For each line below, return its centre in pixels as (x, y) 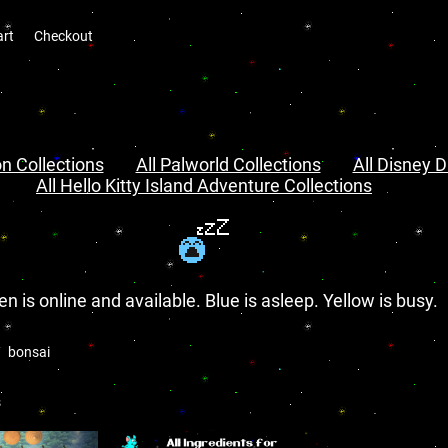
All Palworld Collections (228, 164)
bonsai (29, 352)
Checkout (63, 36)
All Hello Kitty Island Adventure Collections (204, 185)
